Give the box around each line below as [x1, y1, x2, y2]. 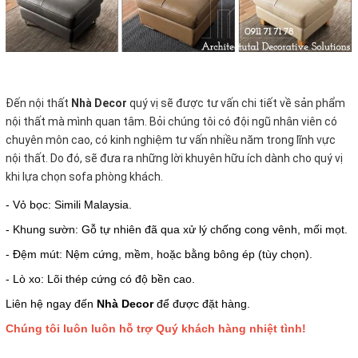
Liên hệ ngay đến [6, 296, 93, 310]
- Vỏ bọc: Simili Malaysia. [6, 197, 132, 211]
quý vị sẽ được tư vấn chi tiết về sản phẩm [129, 96, 345, 109]
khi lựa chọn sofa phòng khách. [6, 169, 163, 183]
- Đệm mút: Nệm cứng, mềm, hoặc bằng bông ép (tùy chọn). [6, 247, 312, 261]
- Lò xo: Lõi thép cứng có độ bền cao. [6, 272, 195, 285]
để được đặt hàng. [153, 296, 250, 310]
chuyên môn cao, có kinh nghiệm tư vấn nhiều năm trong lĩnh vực [6, 133, 336, 146]
